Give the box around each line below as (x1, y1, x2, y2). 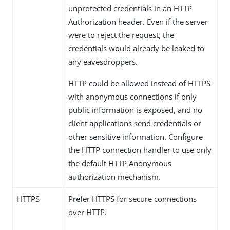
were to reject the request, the (68, 30, 174, 41)
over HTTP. (68, 207, 107, 218)
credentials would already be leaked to (68, 43, 204, 54)
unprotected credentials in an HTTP (68, 3, 192, 14)
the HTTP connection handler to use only (68, 145, 212, 156)
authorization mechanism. (68, 171, 161, 182)
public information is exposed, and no (68, 105, 202, 116)
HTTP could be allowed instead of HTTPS (68, 78, 210, 89)
